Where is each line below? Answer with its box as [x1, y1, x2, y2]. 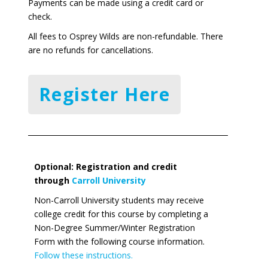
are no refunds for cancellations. [28, 44, 153, 56]
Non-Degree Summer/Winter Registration [33, 221, 195, 233]
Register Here [38, 81, 170, 106]
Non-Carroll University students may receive [33, 194, 204, 206]
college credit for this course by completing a [33, 208, 208, 220]
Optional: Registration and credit [33, 160, 177, 172]
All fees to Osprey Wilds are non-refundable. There [28, 30, 223, 42]
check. [28, 10, 54, 22]
